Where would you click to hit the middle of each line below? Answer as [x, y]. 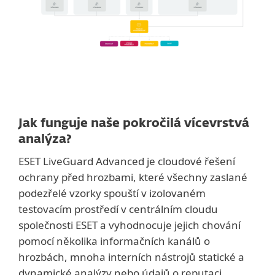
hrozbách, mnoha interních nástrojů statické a [131, 257]
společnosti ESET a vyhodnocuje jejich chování [130, 225]
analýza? [45, 140]
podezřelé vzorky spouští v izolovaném [112, 193]
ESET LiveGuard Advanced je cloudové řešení [127, 161]
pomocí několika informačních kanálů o [114, 241]
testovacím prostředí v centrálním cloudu [118, 209]
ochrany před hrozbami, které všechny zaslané [133, 177]
